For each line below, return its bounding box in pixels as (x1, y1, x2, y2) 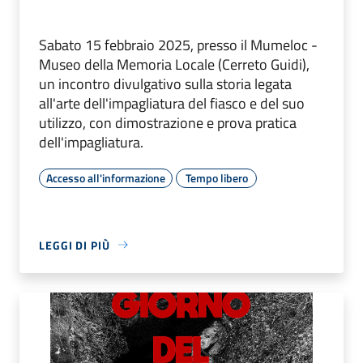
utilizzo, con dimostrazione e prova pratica (39, 111, 297, 134)
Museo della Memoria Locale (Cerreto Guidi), (39, 53, 310, 75)
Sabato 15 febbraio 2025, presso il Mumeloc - (39, 33, 318, 56)
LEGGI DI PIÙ (39, 236, 110, 254)
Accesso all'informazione (46, 169, 165, 186)
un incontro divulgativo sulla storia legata (39, 72, 292, 95)
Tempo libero (185, 169, 248, 186)
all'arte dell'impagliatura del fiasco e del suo (39, 92, 305, 114)
